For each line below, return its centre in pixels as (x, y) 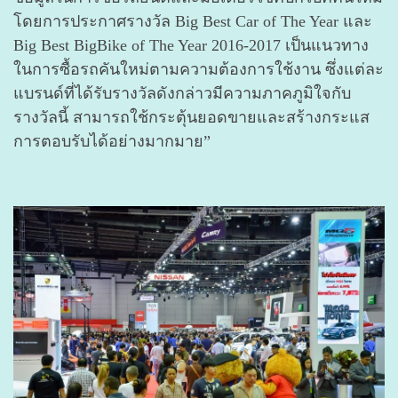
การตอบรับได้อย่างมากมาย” (112, 141)
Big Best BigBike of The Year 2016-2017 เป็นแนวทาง (191, 45)
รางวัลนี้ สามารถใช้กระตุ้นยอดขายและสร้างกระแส (191, 117)
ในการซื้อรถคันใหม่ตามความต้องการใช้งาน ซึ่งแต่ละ (199, 69)
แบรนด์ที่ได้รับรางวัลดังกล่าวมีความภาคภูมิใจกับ (182, 93)
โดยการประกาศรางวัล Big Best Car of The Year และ (193, 21)
